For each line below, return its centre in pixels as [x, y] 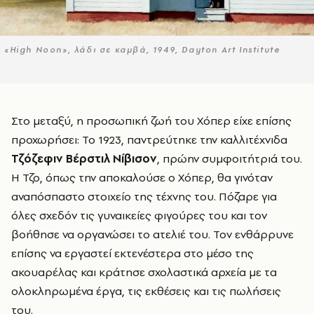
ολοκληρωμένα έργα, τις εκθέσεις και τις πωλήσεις [146, 291]
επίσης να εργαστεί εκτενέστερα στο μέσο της [132, 253]
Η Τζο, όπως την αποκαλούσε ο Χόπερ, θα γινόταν [142, 177]
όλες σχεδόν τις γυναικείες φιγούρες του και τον [139, 215]
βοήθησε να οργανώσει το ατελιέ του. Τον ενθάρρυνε [152, 234]
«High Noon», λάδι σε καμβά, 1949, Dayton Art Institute [142, 49]
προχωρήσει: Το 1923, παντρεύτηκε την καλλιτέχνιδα [149, 139]
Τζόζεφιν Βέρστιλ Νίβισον [84, 158]
